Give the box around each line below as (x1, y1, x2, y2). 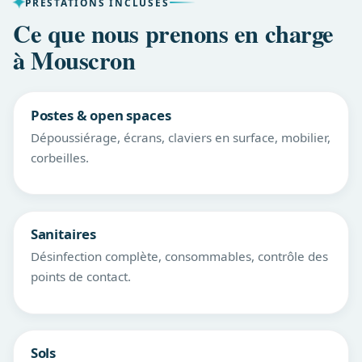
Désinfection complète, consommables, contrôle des (30, 247, 328, 264)
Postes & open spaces (30, 105, 171, 124)
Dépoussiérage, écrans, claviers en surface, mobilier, (30, 128, 330, 145)
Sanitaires (30, 225, 97, 244)
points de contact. (30, 267, 131, 284)
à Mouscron (13, 41, 136, 78)
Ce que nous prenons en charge (13, 15, 334, 51)
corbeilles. (30, 149, 89, 166)
